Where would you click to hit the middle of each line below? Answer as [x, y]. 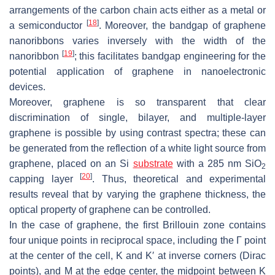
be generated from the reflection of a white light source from [137, 148]
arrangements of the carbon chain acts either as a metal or [137, 10]
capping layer [45, 179]
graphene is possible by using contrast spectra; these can [137, 133]
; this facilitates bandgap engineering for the [170, 56]
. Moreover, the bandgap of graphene [182, 25]
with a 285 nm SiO [217, 163]
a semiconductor [48, 25]
